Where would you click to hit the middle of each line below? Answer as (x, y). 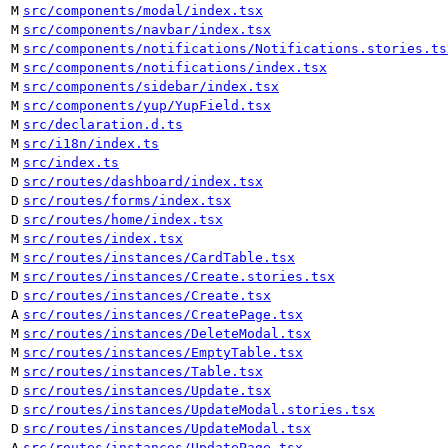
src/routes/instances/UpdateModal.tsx (167, 428)
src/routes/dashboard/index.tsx (143, 181)
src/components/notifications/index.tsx (175, 67)
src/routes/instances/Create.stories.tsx (179, 276)
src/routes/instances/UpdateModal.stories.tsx (199, 409)
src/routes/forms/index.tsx (127, 200)
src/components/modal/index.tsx (143, 10)
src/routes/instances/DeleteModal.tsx (167, 333)
